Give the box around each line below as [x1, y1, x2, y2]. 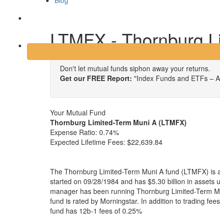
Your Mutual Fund [50, 108, 106, 117]
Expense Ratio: [50, 127, 97, 137]
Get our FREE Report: [60, 73, 132, 83]
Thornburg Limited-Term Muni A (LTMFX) [50, 117, 187, 127]
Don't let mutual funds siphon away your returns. [60, 63, 210, 73]
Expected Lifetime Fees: [50, 137, 127, 147]
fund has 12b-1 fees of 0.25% [50, 206, 142, 216]
